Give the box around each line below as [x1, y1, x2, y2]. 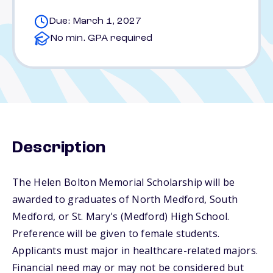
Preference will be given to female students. [12, 227, 220, 240]
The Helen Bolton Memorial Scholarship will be [12, 175, 235, 189]
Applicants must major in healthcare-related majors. [12, 244, 258, 257]
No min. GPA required [50, 34, 152, 43]
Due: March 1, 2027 [49, 16, 141, 26]
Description [12, 140, 106, 157]
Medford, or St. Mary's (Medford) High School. [12, 210, 230, 223]
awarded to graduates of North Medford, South [12, 193, 238, 206]
